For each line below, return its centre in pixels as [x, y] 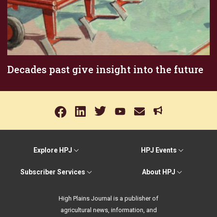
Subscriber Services [53, 172]
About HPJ [159, 172]
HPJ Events [159, 150]
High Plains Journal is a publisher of [108, 198]
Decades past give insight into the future [105, 69]
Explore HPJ [53, 150]
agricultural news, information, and [108, 210]
